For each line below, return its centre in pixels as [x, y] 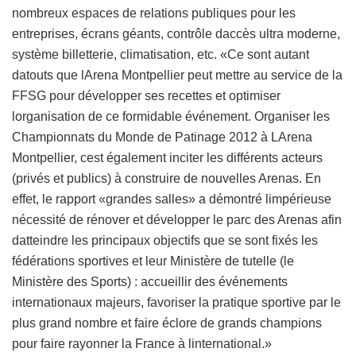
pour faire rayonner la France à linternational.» [142, 343]
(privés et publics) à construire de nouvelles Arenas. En [166, 178]
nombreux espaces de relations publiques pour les [154, 13]
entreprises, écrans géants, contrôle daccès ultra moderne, [176, 33]
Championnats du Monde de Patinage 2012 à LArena [162, 137]
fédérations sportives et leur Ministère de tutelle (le [153, 261]
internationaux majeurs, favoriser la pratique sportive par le [176, 302]
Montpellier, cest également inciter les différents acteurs [167, 157]
